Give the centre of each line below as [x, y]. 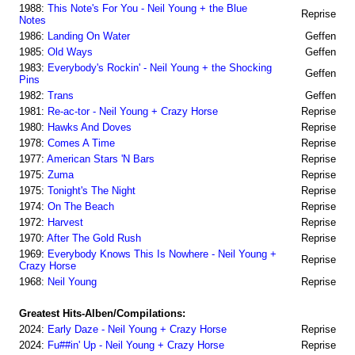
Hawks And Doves [90, 127]
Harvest [65, 222]
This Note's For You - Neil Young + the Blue [147, 8]
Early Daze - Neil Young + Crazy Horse [137, 329]
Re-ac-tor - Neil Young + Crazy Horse [133, 111]
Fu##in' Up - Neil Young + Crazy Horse [136, 345]
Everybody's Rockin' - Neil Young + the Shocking [160, 68]
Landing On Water [89, 36]
